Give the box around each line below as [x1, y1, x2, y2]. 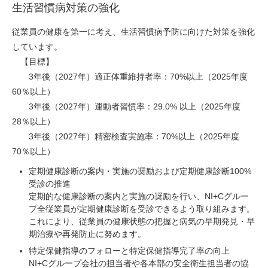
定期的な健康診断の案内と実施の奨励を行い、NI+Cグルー [29, 191, 249, 202]
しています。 [12, 42, 62, 52]
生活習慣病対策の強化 [12, 2, 120, 14]
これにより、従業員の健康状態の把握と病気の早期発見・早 [29, 217, 255, 227]
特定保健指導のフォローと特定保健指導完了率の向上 [29, 246, 230, 256]
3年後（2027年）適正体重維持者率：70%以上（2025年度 [12, 72, 248, 82]
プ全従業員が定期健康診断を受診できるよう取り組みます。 [29, 204, 255, 214]
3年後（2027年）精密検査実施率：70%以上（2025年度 [12, 132, 239, 142]
